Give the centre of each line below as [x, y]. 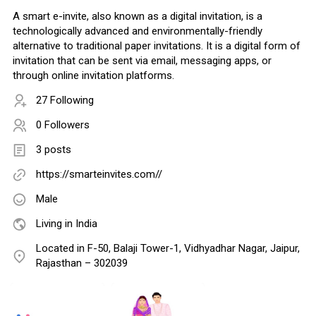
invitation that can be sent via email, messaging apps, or [142, 61]
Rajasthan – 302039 [82, 263]
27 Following [65, 101]
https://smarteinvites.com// [99, 175]
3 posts [54, 150]
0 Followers [63, 125]
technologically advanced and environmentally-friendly [138, 31]
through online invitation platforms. [93, 76]
